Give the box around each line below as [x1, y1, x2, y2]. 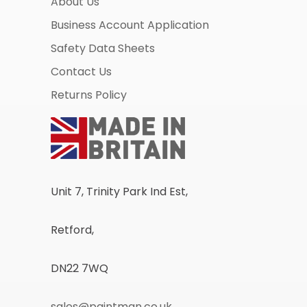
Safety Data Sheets [51, 40, 155, 57]
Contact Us [51, 64, 112, 80]
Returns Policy [51, 87, 127, 103]
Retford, [51, 222, 94, 238]
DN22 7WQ [51, 260, 108, 277]
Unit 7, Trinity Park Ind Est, [51, 184, 188, 200]
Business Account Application [51, 17, 209, 34]
